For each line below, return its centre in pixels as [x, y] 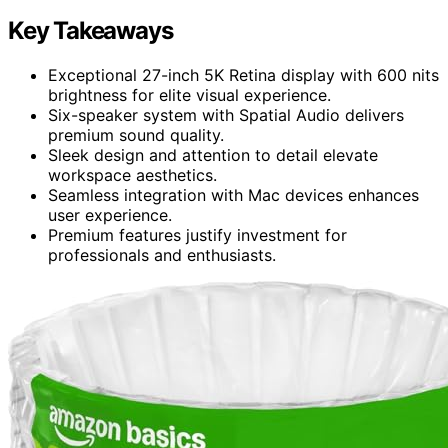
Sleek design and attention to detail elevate [213, 154]
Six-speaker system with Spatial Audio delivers [226, 114]
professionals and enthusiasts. [162, 254]
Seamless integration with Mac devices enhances [233, 194]
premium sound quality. [136, 134]
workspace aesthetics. [132, 174]
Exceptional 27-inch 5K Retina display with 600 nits [243, 74]
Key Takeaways [90, 30]
